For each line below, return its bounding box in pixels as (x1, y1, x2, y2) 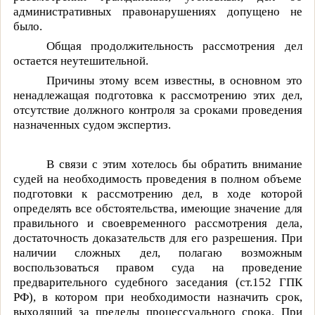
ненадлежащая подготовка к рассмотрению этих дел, (13, 88, 302, 102)
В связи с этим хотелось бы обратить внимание (46, 157, 302, 171)
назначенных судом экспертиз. (13, 117, 171, 131)
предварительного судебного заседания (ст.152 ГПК (13, 275, 302, 289)
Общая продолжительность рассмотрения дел (46, 39, 302, 53)
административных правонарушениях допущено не (13, 4, 302, 18)
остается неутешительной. (13, 53, 148, 67)
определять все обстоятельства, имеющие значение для (13, 201, 302, 215)
